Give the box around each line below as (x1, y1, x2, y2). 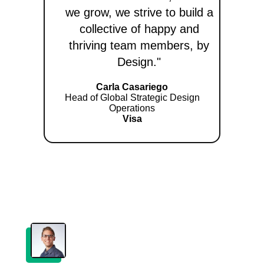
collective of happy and (79, 22, 199, 36)
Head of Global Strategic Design (64, 93, 200, 103)
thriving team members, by (69, 39, 209, 52)
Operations (109, 103, 155, 114)
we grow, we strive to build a (65, 6, 213, 19)
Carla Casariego (96, 82, 168, 93)
